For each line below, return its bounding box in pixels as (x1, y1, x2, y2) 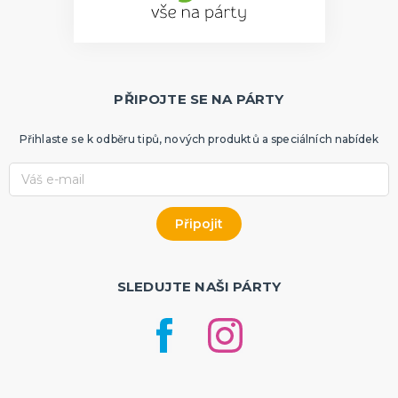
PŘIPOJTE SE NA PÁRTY (114, 91, 284, 108)
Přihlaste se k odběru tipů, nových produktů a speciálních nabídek (19, 132, 379, 147)
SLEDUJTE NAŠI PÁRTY (116, 277, 282, 295)
